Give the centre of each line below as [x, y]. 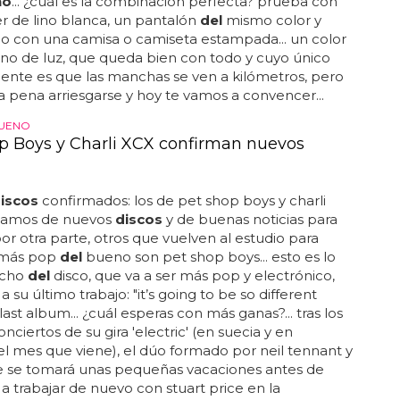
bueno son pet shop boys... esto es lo [208, 257]
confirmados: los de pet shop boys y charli [182, 200]
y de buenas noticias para [250, 219]
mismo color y [271, 20]
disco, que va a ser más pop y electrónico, [192, 275]
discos [138, 219]
